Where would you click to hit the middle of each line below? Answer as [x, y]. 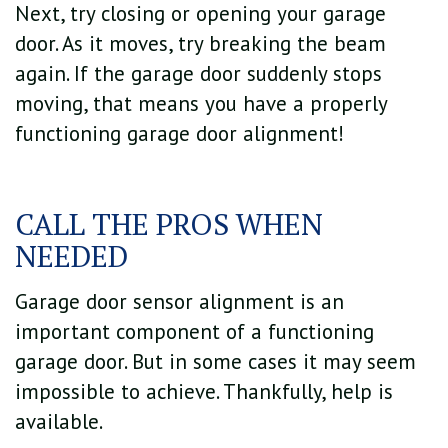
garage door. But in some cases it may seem [215, 361]
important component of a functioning [194, 331]
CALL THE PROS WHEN [169, 224]
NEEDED [71, 256]
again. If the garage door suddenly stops [198, 74]
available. [59, 421]
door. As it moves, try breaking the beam [200, 44]
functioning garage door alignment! [179, 134]
